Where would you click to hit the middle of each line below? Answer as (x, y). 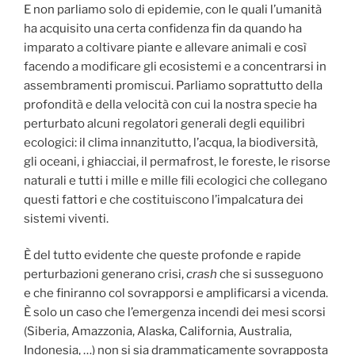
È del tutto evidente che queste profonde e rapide (162, 256)
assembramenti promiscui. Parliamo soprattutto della (173, 85)
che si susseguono (270, 275)
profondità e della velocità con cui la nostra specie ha (170, 104)
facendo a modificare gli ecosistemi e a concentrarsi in (175, 66)
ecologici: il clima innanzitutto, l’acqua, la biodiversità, (171, 142)
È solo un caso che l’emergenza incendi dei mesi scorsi (175, 313)
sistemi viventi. (66, 218)
